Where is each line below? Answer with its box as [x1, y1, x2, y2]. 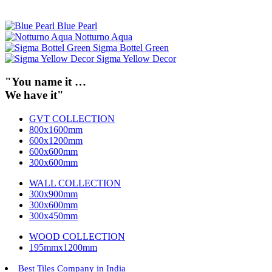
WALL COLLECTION [29, 177, 121, 188]
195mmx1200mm [29, 242, 97, 253]
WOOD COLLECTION [29, 231, 125, 242]
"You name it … [5, 75, 86, 89]
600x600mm [29, 146, 78, 157]
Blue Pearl [57, 20, 97, 31]
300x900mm [29, 188, 78, 199]
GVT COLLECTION [29, 113, 115, 124]
